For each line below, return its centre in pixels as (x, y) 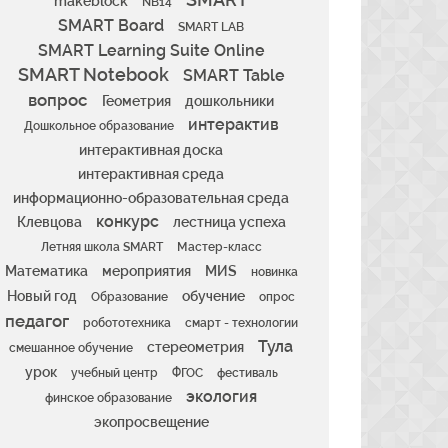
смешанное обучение (71, 348)
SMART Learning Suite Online (151, 50)
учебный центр (114, 373)
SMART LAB (211, 27)
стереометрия (196, 347)
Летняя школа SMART (101, 247)
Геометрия (137, 101)
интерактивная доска (151, 150)
